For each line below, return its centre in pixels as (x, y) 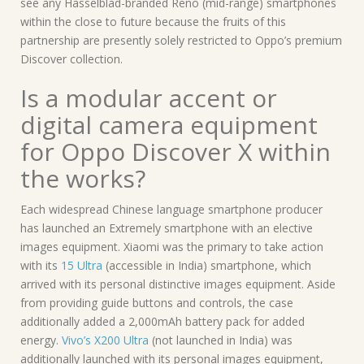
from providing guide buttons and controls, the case (157, 302)
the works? (83, 178)
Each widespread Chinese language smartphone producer (171, 209)
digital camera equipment (169, 124)
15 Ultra (82, 265)
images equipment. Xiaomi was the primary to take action (172, 246)
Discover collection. (71, 58)
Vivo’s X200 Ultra (105, 340)
